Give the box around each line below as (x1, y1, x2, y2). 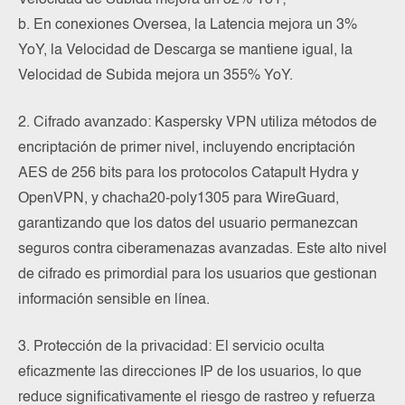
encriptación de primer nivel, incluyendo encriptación (18, 140, 355, 155)
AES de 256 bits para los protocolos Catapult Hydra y (18, 165, 359, 181)
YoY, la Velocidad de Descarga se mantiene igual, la (18, 42, 353, 58)
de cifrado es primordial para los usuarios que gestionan (18, 267, 377, 282)
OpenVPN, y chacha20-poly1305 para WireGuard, (18, 191, 339, 206)
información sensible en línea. (18, 292, 210, 307)
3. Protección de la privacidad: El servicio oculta (18, 339, 325, 354)
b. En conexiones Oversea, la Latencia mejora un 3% (18, 17, 357, 33)
